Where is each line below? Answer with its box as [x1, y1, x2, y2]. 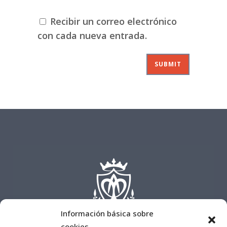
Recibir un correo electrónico [50, 15, 177, 27]
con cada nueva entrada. [37, 29, 147, 42]
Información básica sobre [61, 208, 154, 218]
